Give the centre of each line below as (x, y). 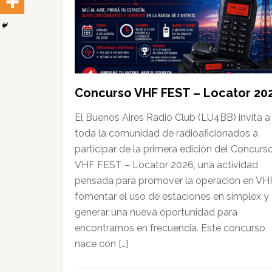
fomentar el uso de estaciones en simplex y (172, 196)
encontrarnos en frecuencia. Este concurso (170, 228)
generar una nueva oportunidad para (156, 212)
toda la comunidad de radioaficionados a (166, 133)
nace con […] (101, 243)
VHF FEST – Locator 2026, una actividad (166, 165)
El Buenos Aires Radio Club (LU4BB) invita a (172, 117)
